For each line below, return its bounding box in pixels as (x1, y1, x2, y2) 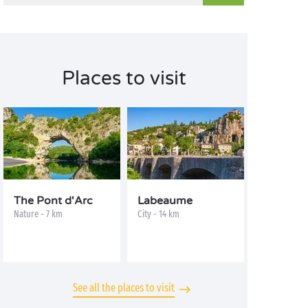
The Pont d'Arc (14, 194, 93, 208)
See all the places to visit (73, 281, 175, 295)
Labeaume (137, 194, 192, 208)
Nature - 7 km (14, 208, 63, 221)
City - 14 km (137, 208, 179, 221)
